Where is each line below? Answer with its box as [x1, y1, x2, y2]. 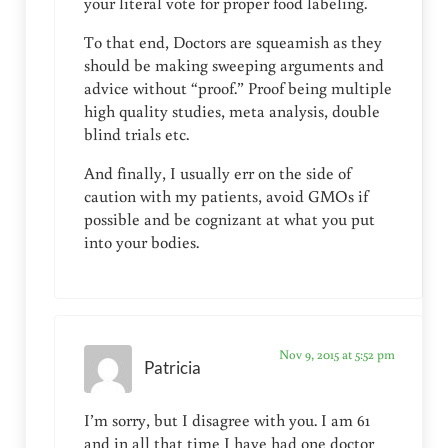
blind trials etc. [83, 122, 189, 145]
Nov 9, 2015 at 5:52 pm [278, 344, 395, 363]
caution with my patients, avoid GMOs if [83, 184, 368, 207]
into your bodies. [83, 230, 199, 253]
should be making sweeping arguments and [83, 53, 384, 76]
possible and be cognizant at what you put [83, 207, 375, 230]
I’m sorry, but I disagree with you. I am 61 [83, 408, 370, 431]
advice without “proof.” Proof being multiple [83, 76, 392, 99]
